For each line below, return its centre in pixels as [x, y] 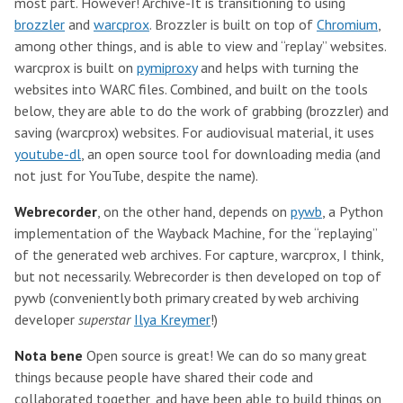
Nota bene [49, 355]
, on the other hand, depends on [194, 211]
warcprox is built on [76, 67]
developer [46, 319]
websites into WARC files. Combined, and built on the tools [191, 89]
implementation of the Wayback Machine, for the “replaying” [196, 233]
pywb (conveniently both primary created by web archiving [187, 298]
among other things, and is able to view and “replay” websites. [200, 46]
